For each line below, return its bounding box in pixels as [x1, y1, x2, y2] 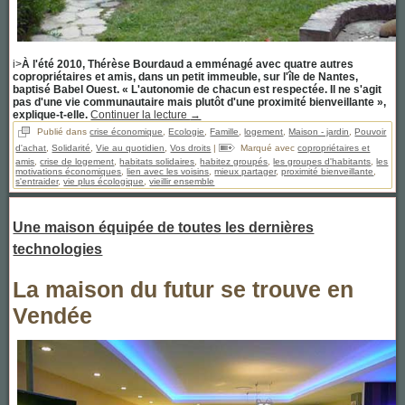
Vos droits [170, 142, 212, 153]
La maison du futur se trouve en [13, 276, 354, 302]
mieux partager [214, 165, 277, 176]
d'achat [15, 142, 47, 153]
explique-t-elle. [13, 108, 89, 121]
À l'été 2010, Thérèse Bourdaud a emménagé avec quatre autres [22, 57, 354, 71]
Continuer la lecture [90, 108, 191, 121]
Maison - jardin [288, 126, 350, 137]
